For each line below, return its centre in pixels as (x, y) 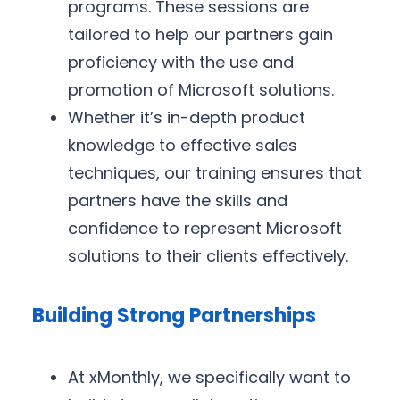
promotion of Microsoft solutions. (201, 89)
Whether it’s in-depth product (187, 117)
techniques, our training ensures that (215, 172)
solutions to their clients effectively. (208, 255)
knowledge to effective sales (183, 145)
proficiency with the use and (181, 62)
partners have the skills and (178, 200)
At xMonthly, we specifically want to (209, 378)
